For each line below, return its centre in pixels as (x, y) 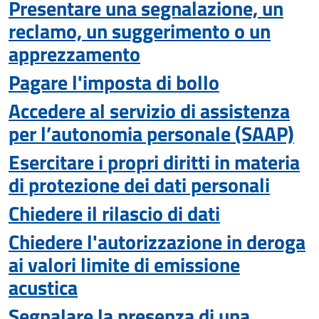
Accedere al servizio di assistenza (149, 111)
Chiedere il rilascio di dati (114, 213)
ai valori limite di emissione (124, 265)
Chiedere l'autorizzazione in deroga (157, 242)
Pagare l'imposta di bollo (114, 82)
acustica (43, 287)
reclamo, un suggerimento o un (140, 31)
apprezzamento (74, 54)
